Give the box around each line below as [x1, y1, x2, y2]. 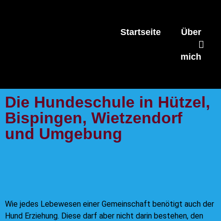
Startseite [120, 27, 161, 37]
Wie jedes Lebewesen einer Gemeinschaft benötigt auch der [5, 199, 214, 209]
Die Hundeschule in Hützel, [5, 93, 210, 111]
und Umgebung [5, 125, 122, 143]
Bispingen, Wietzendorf [5, 109, 183, 127]
